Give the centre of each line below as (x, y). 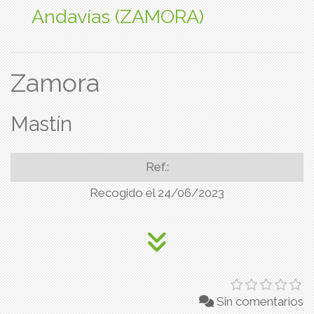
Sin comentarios (260, 302)
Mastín (41, 124)
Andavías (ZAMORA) (118, 17)
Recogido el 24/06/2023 (157, 193)
